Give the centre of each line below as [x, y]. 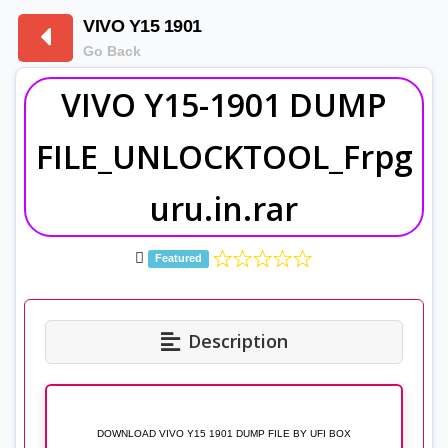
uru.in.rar [224, 208]
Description [237, 341]
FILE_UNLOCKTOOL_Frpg [224, 156]
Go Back [112, 51]
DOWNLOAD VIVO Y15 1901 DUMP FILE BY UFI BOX [224, 434]
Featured [178, 258]
